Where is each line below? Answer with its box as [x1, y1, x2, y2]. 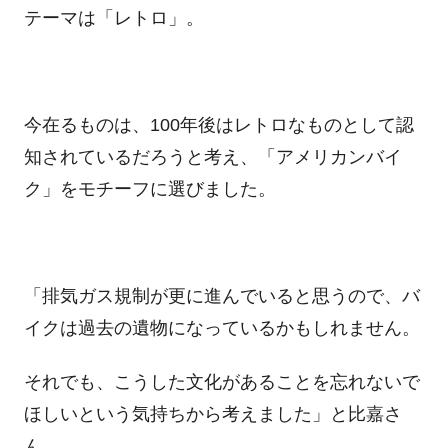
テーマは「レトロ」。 [23, 8, 204, 29]
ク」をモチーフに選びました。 [23, 179, 276, 200]
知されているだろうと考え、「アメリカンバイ [23, 147, 402, 168]
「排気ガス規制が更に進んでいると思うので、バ [23, 286, 420, 307]
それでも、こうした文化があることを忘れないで [23, 371, 420, 392]
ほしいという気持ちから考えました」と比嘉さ [23, 403, 402, 424]
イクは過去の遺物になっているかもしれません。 [23, 318, 420, 339]
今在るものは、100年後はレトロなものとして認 [23, 115, 414, 136]
